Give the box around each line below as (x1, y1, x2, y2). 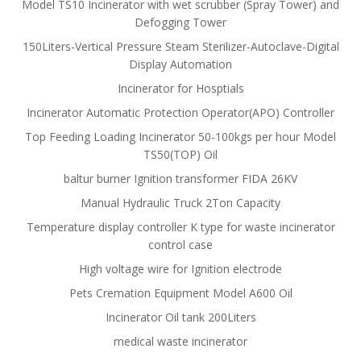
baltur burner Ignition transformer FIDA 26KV (64, 171, 297, 186)
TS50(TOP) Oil (143, 147, 218, 162)
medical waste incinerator (114, 334, 247, 349)
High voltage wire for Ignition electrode (79, 261, 282, 276)
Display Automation (129, 56, 232, 72)
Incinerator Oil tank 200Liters (105, 309, 256, 325)
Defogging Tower (135, 15, 226, 30)
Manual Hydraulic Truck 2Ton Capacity (81, 195, 280, 210)
